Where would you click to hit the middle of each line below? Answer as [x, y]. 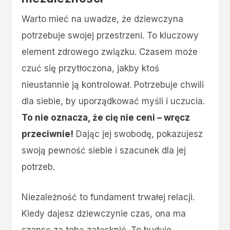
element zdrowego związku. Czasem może [110, 52]
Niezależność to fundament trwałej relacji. [108, 197]
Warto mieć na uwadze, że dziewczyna [103, 19]
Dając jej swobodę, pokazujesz [138, 134]
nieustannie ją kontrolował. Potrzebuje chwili [113, 84]
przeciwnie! [48, 134]
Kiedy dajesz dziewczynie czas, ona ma [104, 213]
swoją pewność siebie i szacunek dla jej [104, 150]
